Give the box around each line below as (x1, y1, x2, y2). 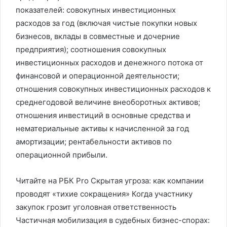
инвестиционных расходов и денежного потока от (16, 58, 203, 67)
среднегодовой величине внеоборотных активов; (16, 97, 200, 107)
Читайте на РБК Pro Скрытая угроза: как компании (16, 176, 204, 185)
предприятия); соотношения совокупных (16, 45, 166, 54)
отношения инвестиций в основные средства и (16, 110, 191, 120)
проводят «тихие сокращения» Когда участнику (16, 189, 193, 199)
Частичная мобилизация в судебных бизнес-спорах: (16, 215, 210, 225)
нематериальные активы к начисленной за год (16, 124, 189, 133)
